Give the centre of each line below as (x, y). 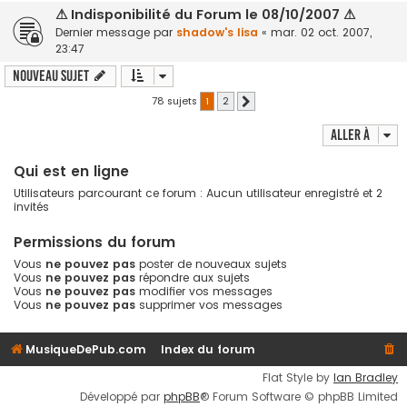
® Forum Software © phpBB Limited (299, 396)
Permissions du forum (94, 242)
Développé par (122, 396)
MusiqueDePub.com (86, 349)
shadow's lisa (217, 32)
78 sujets (176, 100)
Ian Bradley (366, 377)
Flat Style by (298, 377)
